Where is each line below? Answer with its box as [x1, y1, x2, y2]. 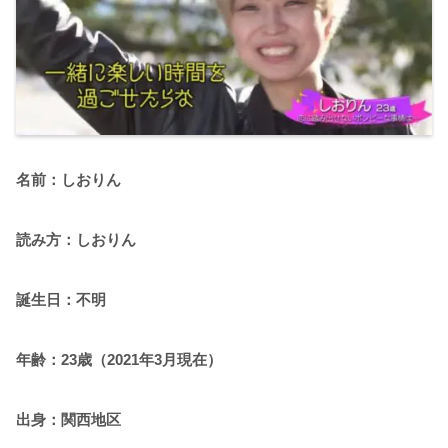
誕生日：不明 [16, 291, 106, 308]
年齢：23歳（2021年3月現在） [16, 351, 222, 368]
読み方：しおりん [16, 231, 136, 248]
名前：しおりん [16, 171, 121, 188]
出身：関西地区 [16, 411, 121, 428]
